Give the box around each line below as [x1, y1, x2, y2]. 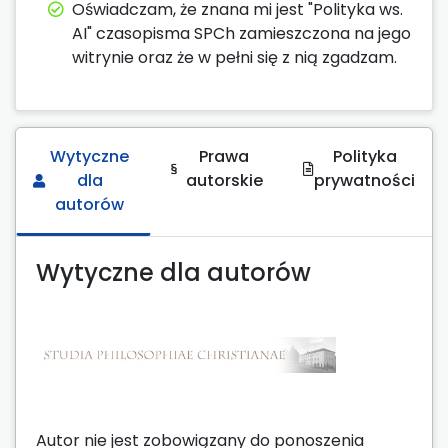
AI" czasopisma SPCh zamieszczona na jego [72, 21, 411, 45]
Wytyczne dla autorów [36, 255, 311, 289]
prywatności [314, 168, 415, 192]
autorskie [185, 168, 263, 192]
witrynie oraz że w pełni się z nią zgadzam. [72, 45, 397, 69]
